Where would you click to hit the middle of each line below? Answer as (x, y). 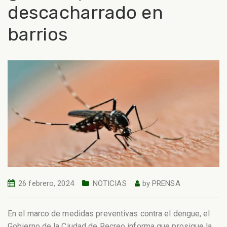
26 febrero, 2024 (46, 184)
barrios (38, 34)
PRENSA (166, 184)
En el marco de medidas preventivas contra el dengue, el (109, 213)
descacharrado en (85, 12)
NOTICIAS (109, 184)
